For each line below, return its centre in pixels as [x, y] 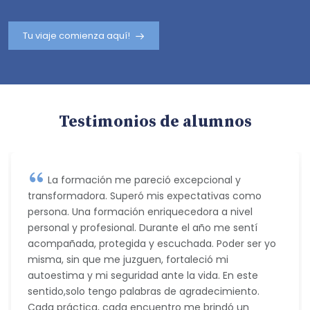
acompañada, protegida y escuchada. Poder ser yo [152, 244]
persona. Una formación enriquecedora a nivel [140, 212]
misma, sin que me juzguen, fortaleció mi [128, 260]
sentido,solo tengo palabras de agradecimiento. [144, 292]
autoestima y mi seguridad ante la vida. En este [143, 276]
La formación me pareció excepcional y [143, 180]
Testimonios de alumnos [155, 122]
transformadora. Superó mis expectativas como [145, 196]
